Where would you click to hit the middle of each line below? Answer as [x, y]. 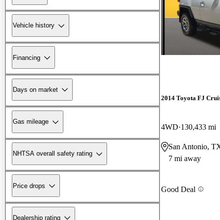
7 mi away [185, 159]
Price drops [29, 186]
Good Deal [178, 189]
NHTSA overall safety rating [53, 154]
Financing [27, 57]
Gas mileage [31, 122]
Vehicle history [34, 26]
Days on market [35, 89]
